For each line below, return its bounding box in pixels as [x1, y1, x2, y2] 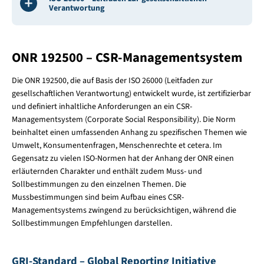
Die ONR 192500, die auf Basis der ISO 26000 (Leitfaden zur [11, 74, 213, 87]
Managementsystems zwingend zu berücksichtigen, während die [11, 204, 236, 216]
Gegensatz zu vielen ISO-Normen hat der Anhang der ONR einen [11, 152, 234, 164]
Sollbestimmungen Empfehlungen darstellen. [11, 217, 172, 229]
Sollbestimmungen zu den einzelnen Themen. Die [11, 178, 186, 190]
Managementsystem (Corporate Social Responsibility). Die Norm [11, 113, 236, 126]
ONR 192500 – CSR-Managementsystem [11, 48, 242, 67]
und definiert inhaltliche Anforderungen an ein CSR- [11, 100, 192, 113]
